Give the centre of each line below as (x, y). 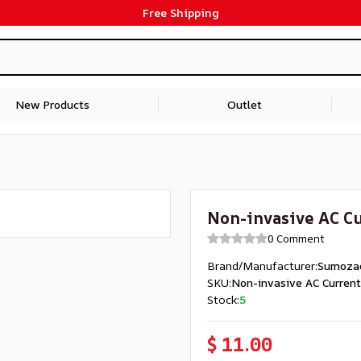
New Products (52, 104)
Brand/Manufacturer (261, 266)
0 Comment (296, 239)
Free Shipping (180, 12)
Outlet (245, 104)
